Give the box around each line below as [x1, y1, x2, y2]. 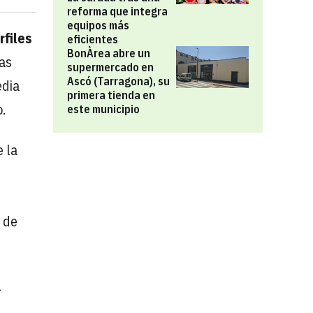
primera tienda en [67, 88, 155, 102]
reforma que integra [67, 4, 168, 18]
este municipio [67, 102, 140, 116]
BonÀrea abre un [67, 46, 150, 60]
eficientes [67, 32, 118, 46]
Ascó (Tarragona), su [67, 74, 170, 88]
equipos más [67, 18, 129, 32]
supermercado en [67, 60, 154, 74]
